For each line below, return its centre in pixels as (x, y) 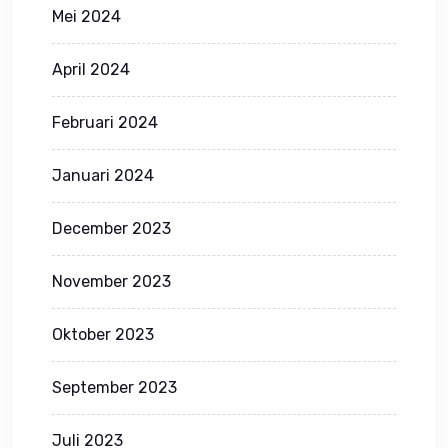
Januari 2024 (103, 175)
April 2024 (91, 69)
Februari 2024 (105, 122)
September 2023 (114, 387)
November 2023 (111, 281)
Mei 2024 (86, 16)
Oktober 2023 (103, 334)
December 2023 (111, 228)
